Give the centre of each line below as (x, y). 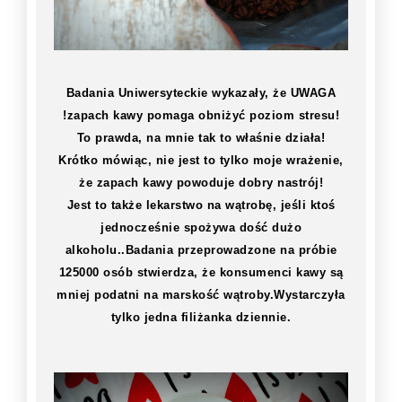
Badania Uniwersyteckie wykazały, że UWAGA (201, 92)
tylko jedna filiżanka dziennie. (201, 317)
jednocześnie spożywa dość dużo (201, 227)
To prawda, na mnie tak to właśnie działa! (201, 137)
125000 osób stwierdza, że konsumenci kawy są (201, 272)
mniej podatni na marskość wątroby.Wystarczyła (201, 294)
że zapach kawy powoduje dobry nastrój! (201, 182)
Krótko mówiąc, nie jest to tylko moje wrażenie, (201, 160)
